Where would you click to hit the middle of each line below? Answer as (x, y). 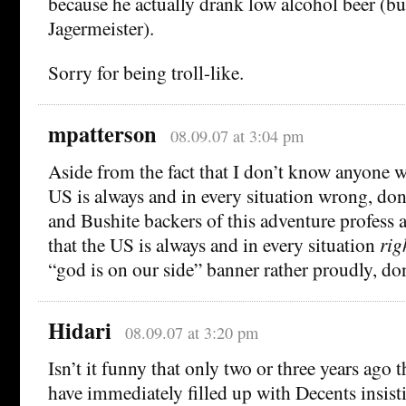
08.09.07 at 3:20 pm (191, 333)
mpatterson (102, 134)
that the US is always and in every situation (214, 245)
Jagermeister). (101, 28)
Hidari (80, 331)
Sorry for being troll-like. (146, 72)
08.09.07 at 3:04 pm (237, 136)
